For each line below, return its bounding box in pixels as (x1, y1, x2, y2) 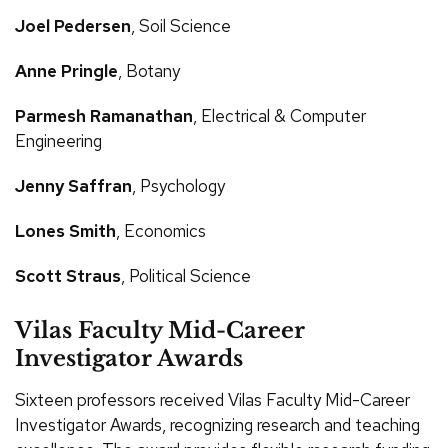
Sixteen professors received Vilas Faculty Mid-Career (15, 388, 410, 411)
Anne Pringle (15, 59, 118, 82)
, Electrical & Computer (193, 104, 366, 127)
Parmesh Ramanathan (15, 104, 193, 127)
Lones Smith (15, 219, 116, 242)
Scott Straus (15, 264, 121, 287)
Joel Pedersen (15, 14, 131, 37)
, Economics (116, 219, 206, 242)
